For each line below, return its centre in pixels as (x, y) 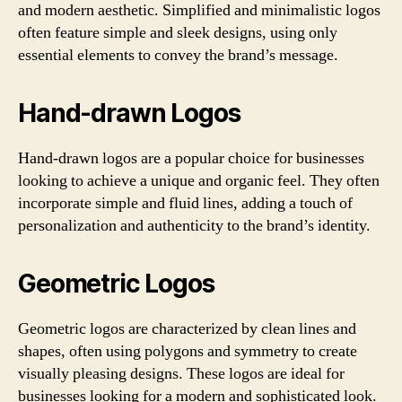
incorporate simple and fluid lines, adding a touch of (185, 203)
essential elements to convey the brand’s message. (178, 55)
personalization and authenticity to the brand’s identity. (194, 225)
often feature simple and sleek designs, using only (178, 32)
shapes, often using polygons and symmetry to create (188, 351)
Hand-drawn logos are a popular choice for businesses (191, 158)
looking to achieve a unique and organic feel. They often (199, 180)
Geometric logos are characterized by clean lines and (187, 328)
